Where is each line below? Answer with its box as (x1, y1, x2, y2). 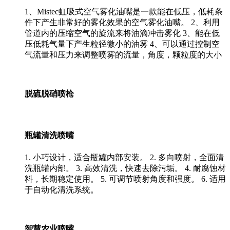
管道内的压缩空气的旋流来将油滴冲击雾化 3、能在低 (25, 28, 220, 37)
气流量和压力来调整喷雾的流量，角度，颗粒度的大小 (25, 50, 222, 59)
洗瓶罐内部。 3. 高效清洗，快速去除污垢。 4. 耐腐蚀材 (25, 163, 226, 172)
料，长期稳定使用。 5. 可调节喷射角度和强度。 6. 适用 (25, 174, 226, 183)
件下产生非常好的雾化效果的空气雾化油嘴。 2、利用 (25, 17, 220, 27)
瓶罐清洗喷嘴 (25, 131, 74, 140)
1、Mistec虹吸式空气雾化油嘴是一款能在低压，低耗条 (25, 7, 223, 16)
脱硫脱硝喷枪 (25, 89, 74, 98)
